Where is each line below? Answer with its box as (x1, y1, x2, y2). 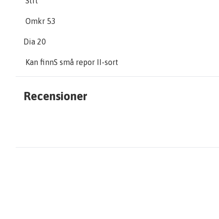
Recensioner (23, 89, 87, 103)
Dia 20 (23, 37, 46, 46)
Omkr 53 (23, 17, 58, 25)
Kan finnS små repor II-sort (23, 58, 118, 66)
